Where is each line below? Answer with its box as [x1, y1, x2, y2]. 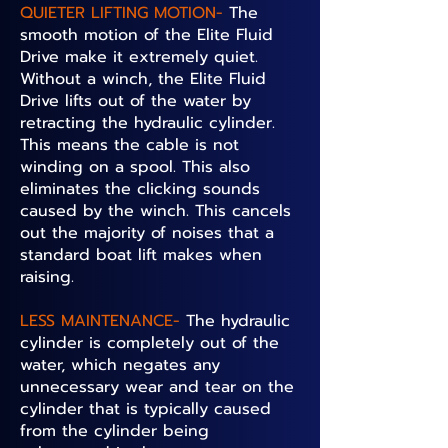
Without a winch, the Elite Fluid [20, 67, 266, 91]
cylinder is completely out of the [20, 331, 279, 355]
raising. [20, 265, 74, 289]
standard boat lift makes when [20, 243, 262, 267]
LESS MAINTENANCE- [20, 309, 180, 333]
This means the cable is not [20, 133, 239, 157]
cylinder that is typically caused [20, 397, 271, 421]
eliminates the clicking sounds [20, 177, 260, 201]
